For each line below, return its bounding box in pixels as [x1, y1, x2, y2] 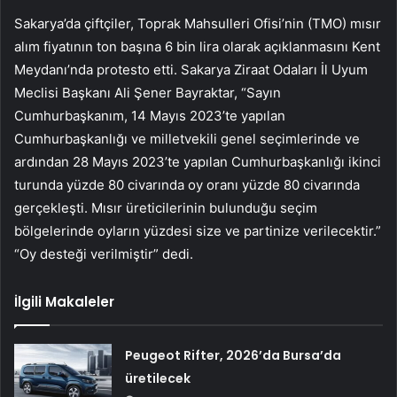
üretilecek [125, 369, 191, 387]
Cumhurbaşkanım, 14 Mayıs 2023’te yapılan [14, 106, 285, 124]
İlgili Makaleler [14, 292, 114, 311]
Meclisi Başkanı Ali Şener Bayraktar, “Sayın [14, 83, 281, 101]
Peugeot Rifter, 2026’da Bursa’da [125, 346, 342, 364]
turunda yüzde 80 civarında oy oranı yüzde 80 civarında [14, 175, 360, 193]
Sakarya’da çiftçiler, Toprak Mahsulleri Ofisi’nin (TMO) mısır [14, 14, 381, 32]
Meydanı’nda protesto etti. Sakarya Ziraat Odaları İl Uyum [14, 60, 368, 78]
